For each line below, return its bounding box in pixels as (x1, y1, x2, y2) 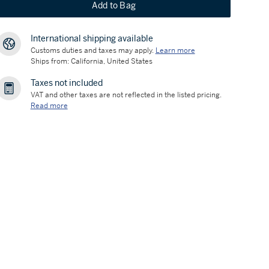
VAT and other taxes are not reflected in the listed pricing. (30, 90, 222, 100)
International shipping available (30, 33, 153, 44)
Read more (30, 101, 68, 110)
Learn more (155, 46, 195, 55)
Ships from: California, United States (30, 56, 153, 66)
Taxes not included (30, 77, 103, 88)
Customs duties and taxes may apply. (30, 46, 154, 55)
